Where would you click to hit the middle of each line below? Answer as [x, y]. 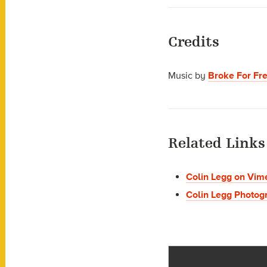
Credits [194, 42]
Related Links [217, 143]
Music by [188, 75]
